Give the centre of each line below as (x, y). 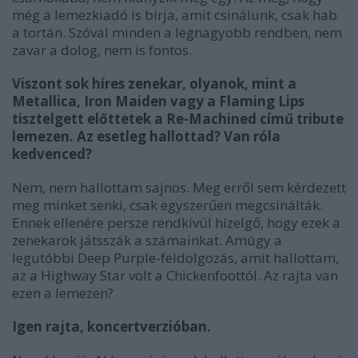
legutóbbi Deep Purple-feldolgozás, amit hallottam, (175, 258)
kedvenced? (52, 154)
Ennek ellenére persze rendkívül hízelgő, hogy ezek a (176, 223)
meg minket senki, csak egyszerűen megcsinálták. (167, 205)
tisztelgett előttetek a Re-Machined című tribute (178, 119)
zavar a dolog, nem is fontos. (102, 50)
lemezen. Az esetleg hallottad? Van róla (146, 137)
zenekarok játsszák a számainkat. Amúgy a (147, 241)
